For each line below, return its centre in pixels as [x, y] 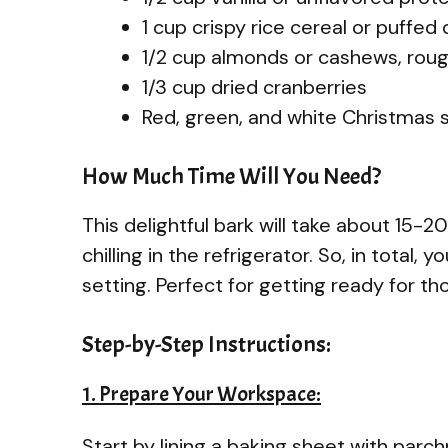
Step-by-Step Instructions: [206, 343]
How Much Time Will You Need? [231, 175]
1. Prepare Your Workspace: [201, 393]
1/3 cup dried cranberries [254, 86]
